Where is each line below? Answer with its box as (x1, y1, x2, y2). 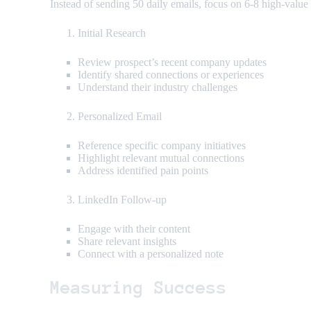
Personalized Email (78, 110, 162, 123)
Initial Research (78, 27, 146, 40)
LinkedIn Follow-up (78, 194, 167, 206)
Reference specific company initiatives (78, 140, 246, 152)
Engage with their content (78, 223, 190, 235)
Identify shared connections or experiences (78, 69, 264, 81)
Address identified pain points (78, 165, 208, 177)
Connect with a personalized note (78, 248, 224, 260)
